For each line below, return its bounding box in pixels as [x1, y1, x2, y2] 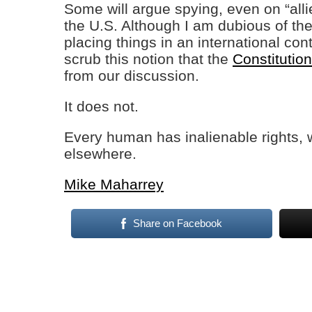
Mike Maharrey [64, 176, 164, 192]
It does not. [64, 98, 139, 114]
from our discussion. [64, 68, 199, 84]
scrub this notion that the [64, 51, 233, 67]
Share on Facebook [132, 217, 222, 229]
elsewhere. [64, 146, 136, 162]
